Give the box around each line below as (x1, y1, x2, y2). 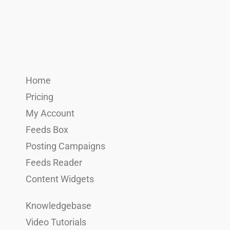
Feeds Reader (26, 157, 82, 168)
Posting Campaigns (26, 140, 105, 151)
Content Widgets (26, 173, 94, 184)
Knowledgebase (26, 200, 91, 211)
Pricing (26, 91, 53, 102)
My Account (26, 107, 74, 119)
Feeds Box (26, 124, 68, 135)
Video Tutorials (26, 216, 86, 227)
